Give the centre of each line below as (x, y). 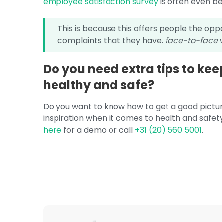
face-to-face (192, 40)
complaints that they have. (111, 40)
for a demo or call (98, 130)
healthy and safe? (99, 85)
